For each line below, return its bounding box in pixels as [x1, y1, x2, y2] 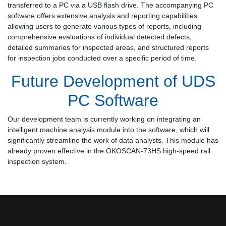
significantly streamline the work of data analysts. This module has [8, 136, 218, 144]
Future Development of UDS [11, 72, 215, 90]
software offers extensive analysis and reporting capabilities [8, 11, 197, 20]
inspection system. [8, 157, 67, 165]
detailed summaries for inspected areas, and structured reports [8, 43, 209, 51]
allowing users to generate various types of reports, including [8, 22, 201, 30]
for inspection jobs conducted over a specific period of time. [8, 53, 197, 62]
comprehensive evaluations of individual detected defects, [8, 32, 192, 41]
